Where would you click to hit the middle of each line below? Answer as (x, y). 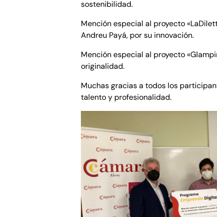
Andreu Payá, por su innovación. (138, 35)
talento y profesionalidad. (126, 97)
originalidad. (103, 66)
